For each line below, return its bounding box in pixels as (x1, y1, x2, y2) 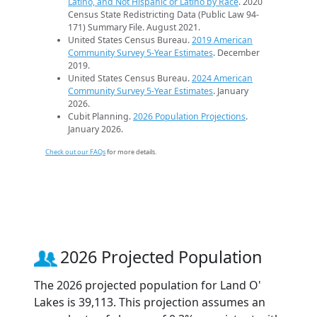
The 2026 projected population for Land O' (34, 277, 261, 294)
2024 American (192, 72, 253, 85)
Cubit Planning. (68, 110, 133, 123)
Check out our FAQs (45, 147, 105, 157)
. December (213, 47, 260, 59)
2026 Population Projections (133, 110, 246, 123)
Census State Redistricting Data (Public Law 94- (68, 8, 259, 21)
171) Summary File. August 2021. (68, 21, 200, 34)
